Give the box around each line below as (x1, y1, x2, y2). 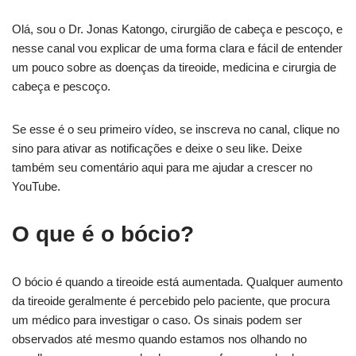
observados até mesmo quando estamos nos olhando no (12, 332, 307, 346)
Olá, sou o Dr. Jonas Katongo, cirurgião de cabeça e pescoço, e (12, 22, 342, 36)
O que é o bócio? (12, 222, 194, 246)
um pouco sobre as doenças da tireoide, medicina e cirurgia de (12, 60, 336, 74)
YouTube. (12, 180, 60, 193)
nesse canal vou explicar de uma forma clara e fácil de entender (12, 41, 342, 55)
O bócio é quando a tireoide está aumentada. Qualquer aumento (12, 275, 342, 288)
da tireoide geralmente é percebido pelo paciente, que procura (12, 294, 330, 308)
